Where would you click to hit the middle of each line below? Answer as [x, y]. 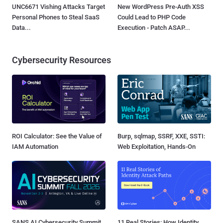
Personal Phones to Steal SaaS [56, 17]
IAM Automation [35, 146]
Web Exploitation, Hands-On [157, 146]
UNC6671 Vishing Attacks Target [58, 6]
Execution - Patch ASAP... [154, 27]
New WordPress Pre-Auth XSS [161, 6]
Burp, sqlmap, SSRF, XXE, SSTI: [161, 136]
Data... [21, 27]
